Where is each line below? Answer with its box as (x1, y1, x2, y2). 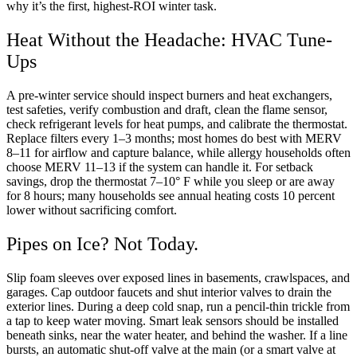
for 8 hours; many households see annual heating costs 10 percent (6, 189, 335, 203)
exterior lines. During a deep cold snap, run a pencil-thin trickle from (6, 300, 350, 314)
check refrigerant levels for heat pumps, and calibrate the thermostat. (6, 117, 347, 131)
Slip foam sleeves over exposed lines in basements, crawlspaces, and (6, 271, 350, 285)
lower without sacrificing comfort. (6, 203, 177, 218)
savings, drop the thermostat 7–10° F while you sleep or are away (6, 175, 335, 189)
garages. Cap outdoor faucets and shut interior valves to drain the (6, 285, 331, 300)
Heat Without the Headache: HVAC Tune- (6, 29, 332, 51)
